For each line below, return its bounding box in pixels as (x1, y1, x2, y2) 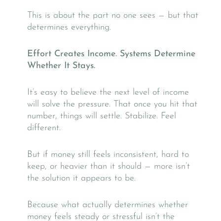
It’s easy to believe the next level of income (27, 87, 189, 97)
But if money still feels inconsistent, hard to (27, 149, 189, 159)
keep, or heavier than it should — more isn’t (27, 161, 190, 171)
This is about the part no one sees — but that (27, 10, 198, 20)
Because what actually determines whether (27, 200, 188, 210)
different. (27, 123, 61, 133)
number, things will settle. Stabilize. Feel (27, 111, 176, 121)
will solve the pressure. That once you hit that (27, 99, 197, 109)
